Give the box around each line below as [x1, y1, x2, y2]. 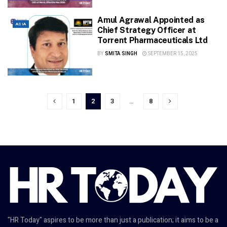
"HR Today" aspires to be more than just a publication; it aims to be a [8, 215, 218, 226]
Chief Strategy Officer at [97, 25, 196, 35]
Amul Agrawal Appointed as [97, 15, 205, 25]
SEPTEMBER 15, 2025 [146, 50, 198, 57]
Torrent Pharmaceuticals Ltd [97, 35, 208, 45]
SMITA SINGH [104, 50, 137, 57]
